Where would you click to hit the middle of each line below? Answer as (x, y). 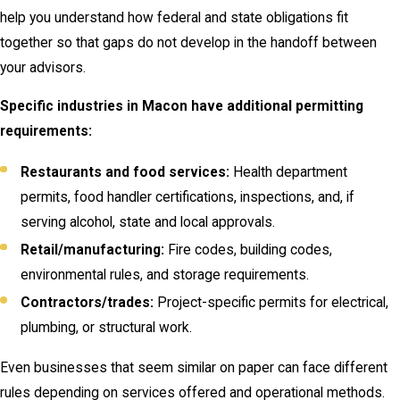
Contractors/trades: (87, 302)
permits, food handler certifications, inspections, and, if (188, 197)
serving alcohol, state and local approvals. (148, 222)
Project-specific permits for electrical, (271, 302)
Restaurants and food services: (125, 172)
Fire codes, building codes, (249, 250)
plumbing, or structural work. (107, 327)
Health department (289, 172)
